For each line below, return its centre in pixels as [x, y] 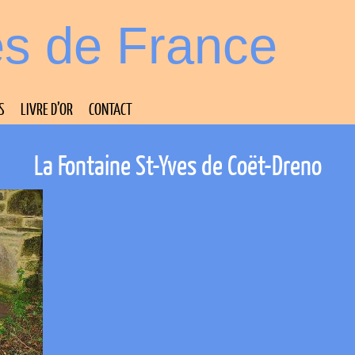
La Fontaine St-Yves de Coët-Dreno [177, 165]
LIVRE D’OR [47, 109]
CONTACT [111, 109]
